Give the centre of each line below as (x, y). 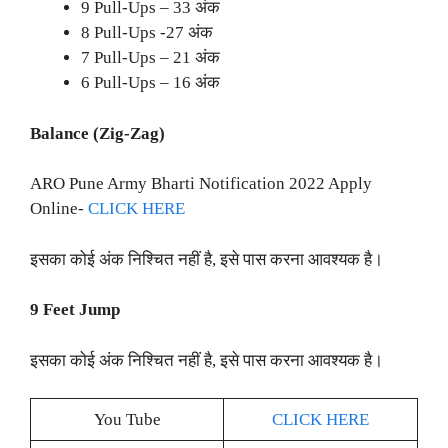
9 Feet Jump (75, 310)
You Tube (127, 420)
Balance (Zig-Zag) (97, 133)
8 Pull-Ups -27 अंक (147, 33)
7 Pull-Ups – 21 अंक (150, 58)
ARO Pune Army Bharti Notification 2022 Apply (201, 184)
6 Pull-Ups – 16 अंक (154, 83)
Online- (59, 209)
